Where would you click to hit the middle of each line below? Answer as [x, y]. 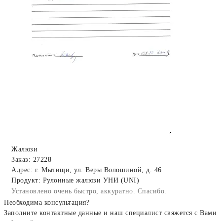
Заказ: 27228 [31, 159]
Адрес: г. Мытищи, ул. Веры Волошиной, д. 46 [87, 170]
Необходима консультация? [47, 202]
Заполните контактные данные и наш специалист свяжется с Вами [110, 213]
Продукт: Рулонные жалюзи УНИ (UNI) [75, 180]
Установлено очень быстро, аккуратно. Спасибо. [89, 191]
